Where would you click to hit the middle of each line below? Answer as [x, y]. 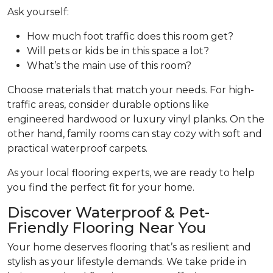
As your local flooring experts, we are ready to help [131, 173]
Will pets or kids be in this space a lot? [118, 51]
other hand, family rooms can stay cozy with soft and [135, 134]
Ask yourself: [38, 12]
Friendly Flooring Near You [107, 228]
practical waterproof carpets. [77, 149]
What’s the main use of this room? [109, 66]
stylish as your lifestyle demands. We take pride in [127, 262]
